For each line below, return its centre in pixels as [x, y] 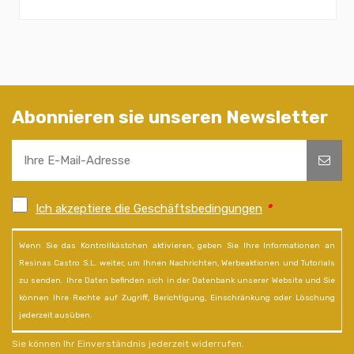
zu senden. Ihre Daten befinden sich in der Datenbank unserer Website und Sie [177, 280]
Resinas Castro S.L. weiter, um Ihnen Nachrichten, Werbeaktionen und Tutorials [177, 263]
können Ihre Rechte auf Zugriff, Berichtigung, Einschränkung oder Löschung [177, 298]
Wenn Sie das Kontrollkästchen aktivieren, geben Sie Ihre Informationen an [177, 245]
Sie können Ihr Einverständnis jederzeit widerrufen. [128, 344]
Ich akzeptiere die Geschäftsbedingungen [149, 208]
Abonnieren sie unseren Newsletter [170, 117]
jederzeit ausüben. [56, 315]
